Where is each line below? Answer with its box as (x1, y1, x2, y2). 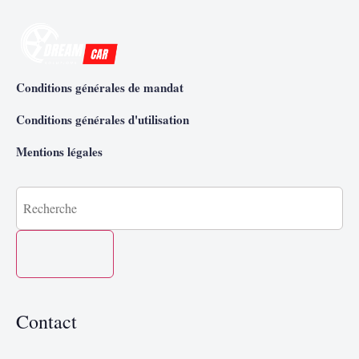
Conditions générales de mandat (16, 78, 184, 96)
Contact (16, 308, 77, 334)
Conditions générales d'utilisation (16, 110, 189, 128)
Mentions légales (16, 142, 103, 160)
